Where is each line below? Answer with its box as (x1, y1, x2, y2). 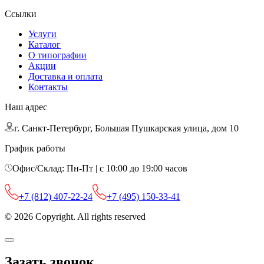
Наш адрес (5, 102, 47, 113)
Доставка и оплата (28, 71, 103, 82)
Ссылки (5, 9, 37, 19)
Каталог (28, 39, 61, 50)
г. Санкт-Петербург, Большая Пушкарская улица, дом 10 (14, 123, 239, 134)
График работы (5, 143, 65, 154)
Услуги (28, 29, 57, 39)
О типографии (28, 50, 87, 61)
